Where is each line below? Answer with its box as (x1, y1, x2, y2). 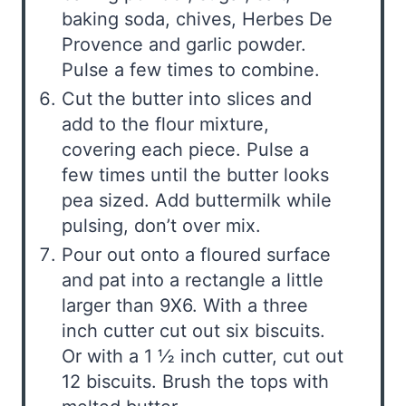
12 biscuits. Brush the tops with (62, 370, 329, 392)
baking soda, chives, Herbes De (62, 7, 333, 30)
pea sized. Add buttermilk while (62, 188, 332, 211)
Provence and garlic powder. (62, 33, 306, 55)
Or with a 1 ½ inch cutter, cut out (62, 344, 343, 367)
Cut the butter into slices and (62, 87, 312, 110)
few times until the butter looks (62, 163, 329, 186)
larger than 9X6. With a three (62, 294, 308, 316)
